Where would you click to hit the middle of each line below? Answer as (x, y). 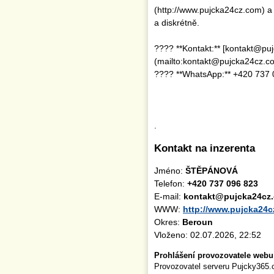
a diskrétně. (177, 23)
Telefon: (171, 183)
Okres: (168, 222)
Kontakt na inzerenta (205, 148)
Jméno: (170, 171)
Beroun (198, 222)
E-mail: (169, 196)
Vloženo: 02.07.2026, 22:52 (208, 235)
